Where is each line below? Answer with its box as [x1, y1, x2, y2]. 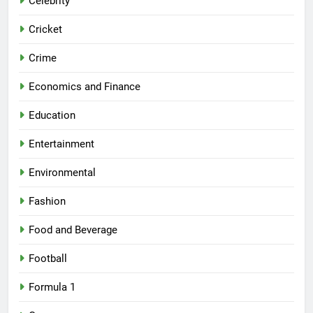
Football [29, 252, 67, 265]
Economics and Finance [29, 80, 140, 94]
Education [29, 109, 75, 122]
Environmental [29, 166, 96, 180]
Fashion [29, 195, 66, 208]
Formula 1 [29, 281, 75, 294]
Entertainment [29, 138, 94, 151]
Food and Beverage [29, 224, 117, 237]
